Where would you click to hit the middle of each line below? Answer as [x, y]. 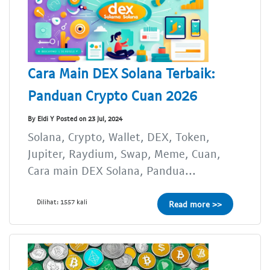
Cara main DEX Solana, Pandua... [112, 171]
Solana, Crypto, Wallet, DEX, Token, [119, 137]
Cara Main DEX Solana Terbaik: [121, 73]
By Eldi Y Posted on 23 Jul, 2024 [75, 118]
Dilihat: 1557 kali [62, 202]
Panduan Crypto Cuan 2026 [112, 96]
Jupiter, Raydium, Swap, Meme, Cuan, [124, 154]
